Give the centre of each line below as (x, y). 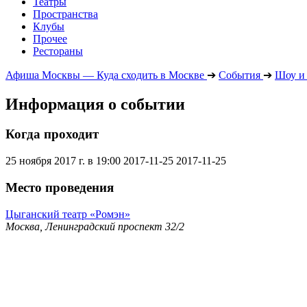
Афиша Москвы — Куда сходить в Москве (105, 75)
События (240, 75)
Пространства (65, 14)
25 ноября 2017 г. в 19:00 (63, 161)
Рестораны (58, 51)
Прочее (50, 38)
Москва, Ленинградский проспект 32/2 (95, 226)
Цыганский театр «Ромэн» (68, 214)
